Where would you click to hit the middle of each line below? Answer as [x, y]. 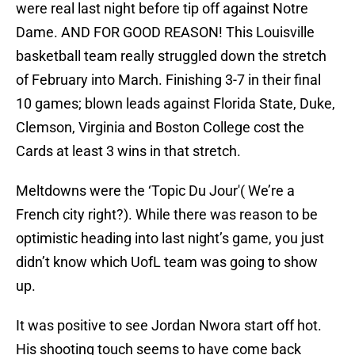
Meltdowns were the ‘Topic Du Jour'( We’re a [155, 191]
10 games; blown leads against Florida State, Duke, [176, 104]
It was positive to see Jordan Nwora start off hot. [169, 326]
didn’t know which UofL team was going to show [167, 262]
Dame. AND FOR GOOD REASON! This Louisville [165, 32]
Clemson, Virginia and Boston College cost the [160, 128]
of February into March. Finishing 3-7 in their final [168, 80]
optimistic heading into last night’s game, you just [170, 239]
